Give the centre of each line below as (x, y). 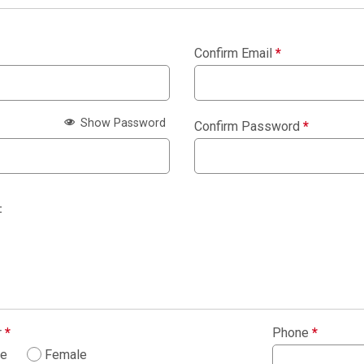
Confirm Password (249, 127)
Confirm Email (235, 54)
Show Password (121, 123)
